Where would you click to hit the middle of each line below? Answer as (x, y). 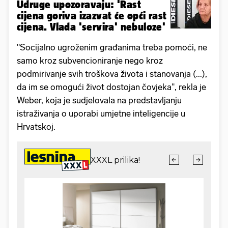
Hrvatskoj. (36, 127)
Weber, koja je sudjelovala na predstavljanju (99, 101)
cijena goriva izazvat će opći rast (92, 16)
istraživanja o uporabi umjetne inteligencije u (101, 114)
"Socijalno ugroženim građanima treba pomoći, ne (112, 48)
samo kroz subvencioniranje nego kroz (90, 61)
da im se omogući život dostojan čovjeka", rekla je (111, 87)
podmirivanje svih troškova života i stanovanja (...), (112, 74)
